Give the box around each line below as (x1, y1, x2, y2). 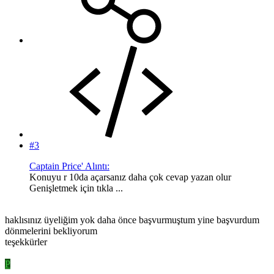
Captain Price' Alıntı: (29, 160, 109, 171)
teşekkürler (5, 236, 47, 247)
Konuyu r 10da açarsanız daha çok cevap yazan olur (29, 171, 231, 182)
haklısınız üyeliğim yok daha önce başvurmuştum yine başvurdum (5, 214, 259, 225)
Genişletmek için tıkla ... (29, 182, 123, 193)
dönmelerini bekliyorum (5, 225, 97, 236)
